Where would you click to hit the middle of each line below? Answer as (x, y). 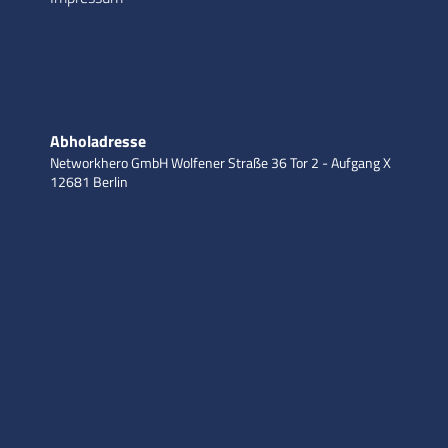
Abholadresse (98, 140)
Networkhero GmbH (109, 162)
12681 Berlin (89, 181)
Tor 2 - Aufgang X (340, 162)
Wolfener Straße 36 (229, 162)
